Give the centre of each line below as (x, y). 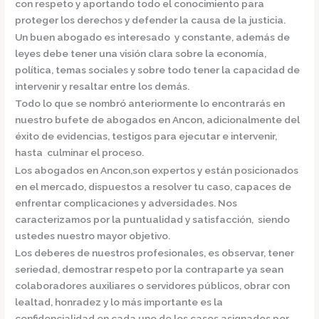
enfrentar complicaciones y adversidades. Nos (126, 203)
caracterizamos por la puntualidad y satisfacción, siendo (153, 219)
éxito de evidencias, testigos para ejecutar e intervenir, (146, 136)
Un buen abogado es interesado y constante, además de (153, 37)
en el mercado (50, 186)
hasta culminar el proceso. (81, 153)
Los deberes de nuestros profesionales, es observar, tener (155, 253)
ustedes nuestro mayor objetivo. (95, 235)
